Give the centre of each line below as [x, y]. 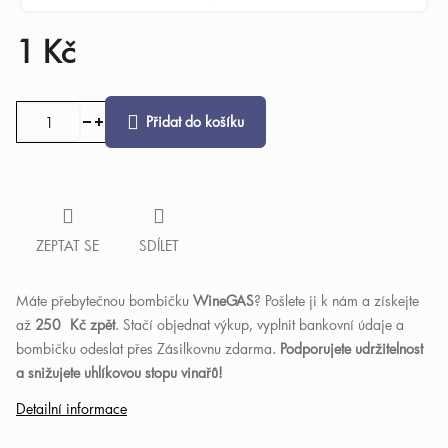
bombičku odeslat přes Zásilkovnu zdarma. [148, 348]
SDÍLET [159, 245]
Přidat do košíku [195, 121]
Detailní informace [71, 408]
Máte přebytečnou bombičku [104, 300]
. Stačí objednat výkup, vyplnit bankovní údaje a [259, 324]
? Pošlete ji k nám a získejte [336, 300]
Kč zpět [88, 324]
